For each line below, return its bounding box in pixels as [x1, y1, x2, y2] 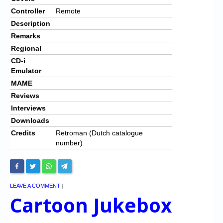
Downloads [11, 116, 49, 124]
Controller [11, 6, 45, 15]
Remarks [11, 31, 40, 40]
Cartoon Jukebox [10, 192, 172, 218]
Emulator [11, 66, 41, 75]
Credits [11, 128, 35, 137]
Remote [56, 6, 81, 15]
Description [11, 19, 50, 27]
